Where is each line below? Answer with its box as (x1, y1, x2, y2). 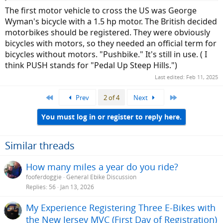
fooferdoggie (26, 172, 62, 181)
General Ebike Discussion (66, 172, 136, 181)
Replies (26, 183, 46, 192)
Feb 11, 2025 (186, 73, 218, 81)
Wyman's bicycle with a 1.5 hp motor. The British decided (5, 15, 217, 27)
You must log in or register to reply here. (41, 112, 182, 122)
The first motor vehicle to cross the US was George (5, 4, 197, 16)
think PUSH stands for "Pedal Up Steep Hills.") (5, 59, 177, 71)
